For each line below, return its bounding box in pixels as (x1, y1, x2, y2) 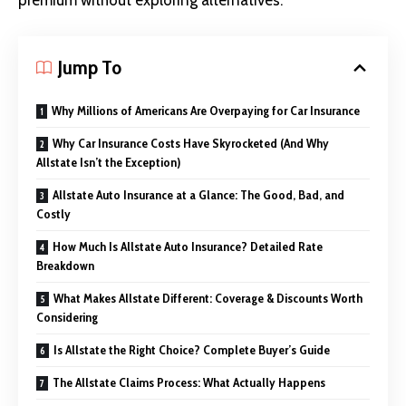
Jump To (58, 54, 121, 80)
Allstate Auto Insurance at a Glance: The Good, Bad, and (53, 186, 344, 203)
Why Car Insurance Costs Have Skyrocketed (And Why (53, 134, 329, 151)
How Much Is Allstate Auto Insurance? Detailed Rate (53, 237, 323, 255)
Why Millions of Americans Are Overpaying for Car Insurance (52, 101, 360, 119)
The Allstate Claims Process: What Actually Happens (53, 373, 325, 391)
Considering (36, 308, 98, 325)
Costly (36, 205, 71, 222)
